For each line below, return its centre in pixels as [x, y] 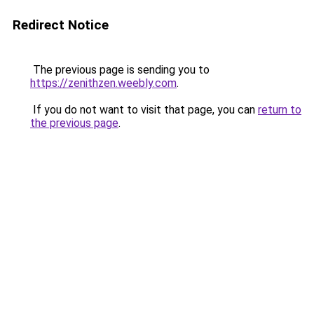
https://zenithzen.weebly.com [103, 83]
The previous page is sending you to [120, 70]
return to [280, 110]
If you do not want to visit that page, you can [144, 110]
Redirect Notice [61, 25]
